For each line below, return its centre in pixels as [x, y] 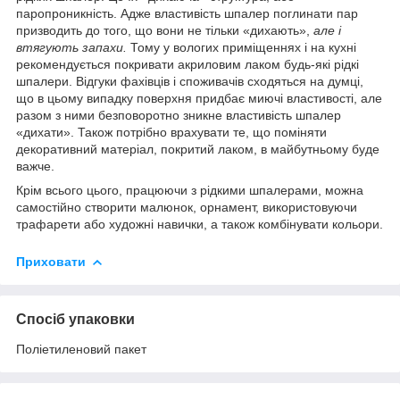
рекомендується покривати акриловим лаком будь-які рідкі [187, 64]
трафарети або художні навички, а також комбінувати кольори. [200, 224]
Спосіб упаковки [75, 319]
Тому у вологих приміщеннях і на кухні [242, 47]
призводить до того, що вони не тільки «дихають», [165, 30]
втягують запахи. [71, 47]
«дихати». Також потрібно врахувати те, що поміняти [171, 132]
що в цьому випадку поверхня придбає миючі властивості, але [199, 98]
